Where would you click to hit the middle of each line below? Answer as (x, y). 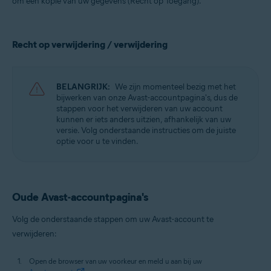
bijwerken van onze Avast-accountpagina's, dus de (147, 98)
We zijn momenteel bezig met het (175, 87)
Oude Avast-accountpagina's (80, 197)
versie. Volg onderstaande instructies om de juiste (146, 130)
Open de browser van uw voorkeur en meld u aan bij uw (116, 261)
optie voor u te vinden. (97, 141)
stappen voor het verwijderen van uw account (139, 109)
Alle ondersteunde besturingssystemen (86, 12)
